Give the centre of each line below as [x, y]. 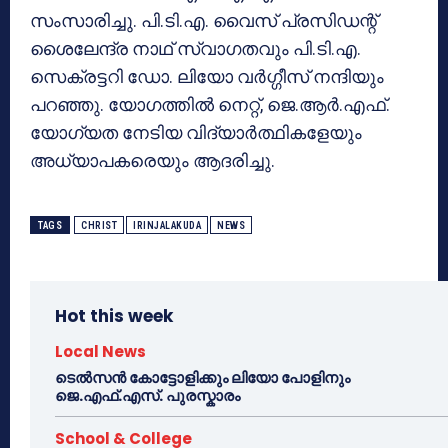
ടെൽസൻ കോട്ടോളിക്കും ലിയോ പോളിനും [202, 377]
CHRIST [99, 225]
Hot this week [114, 315]
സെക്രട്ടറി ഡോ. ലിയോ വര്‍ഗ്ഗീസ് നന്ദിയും [207, 76]
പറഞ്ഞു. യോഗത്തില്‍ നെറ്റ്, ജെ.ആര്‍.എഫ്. [210, 104]
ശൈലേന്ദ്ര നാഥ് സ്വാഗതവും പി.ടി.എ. [195, 48]
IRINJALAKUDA [167, 225]
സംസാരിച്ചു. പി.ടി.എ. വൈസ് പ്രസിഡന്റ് [203, 20]
